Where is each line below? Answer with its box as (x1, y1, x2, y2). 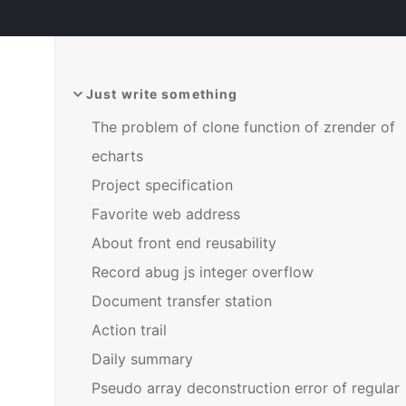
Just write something (85, 86, 238, 101)
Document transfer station (91, 292, 272, 310)
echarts (91, 147, 143, 165)
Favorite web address (91, 205, 240, 223)
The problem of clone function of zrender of (91, 118, 395, 136)
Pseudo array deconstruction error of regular (91, 379, 400, 397)
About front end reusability (91, 234, 276, 252)
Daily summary (91, 350, 193, 368)
